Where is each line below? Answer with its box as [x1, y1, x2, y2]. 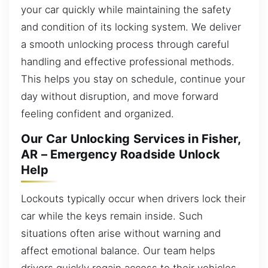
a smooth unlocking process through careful [21, 38, 229, 50]
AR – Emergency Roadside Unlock [21, 147, 221, 162]
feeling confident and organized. [21, 107, 174, 120]
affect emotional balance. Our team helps [21, 244, 215, 257]
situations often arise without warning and [21, 227, 221, 239]
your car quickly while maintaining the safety [21, 3, 231, 16]
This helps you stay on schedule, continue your [21, 72, 245, 85]
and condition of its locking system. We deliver [21, 20, 241, 33]
